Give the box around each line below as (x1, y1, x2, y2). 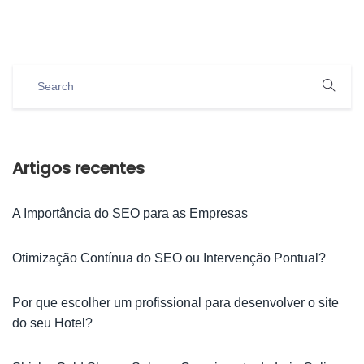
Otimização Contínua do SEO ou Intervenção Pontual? (12, 250, 326, 265)
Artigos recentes (12, 156, 145, 180)
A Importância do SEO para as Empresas (12, 206, 248, 220)
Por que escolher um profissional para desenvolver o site (12, 295, 339, 310)
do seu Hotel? (12, 315, 93, 330)
